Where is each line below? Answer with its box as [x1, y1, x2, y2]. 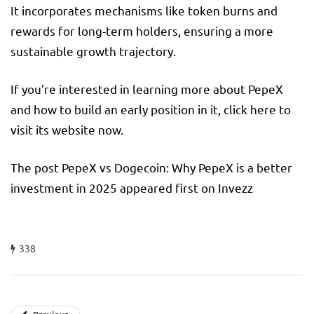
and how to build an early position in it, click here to [11, 101, 291, 116]
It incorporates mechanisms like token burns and [11, 2, 278, 18]
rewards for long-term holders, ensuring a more [11, 22, 273, 38]
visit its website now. [11, 121, 123, 137]
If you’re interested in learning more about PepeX [11, 81, 283, 96]
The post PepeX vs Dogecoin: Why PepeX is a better [11, 159, 292, 175]
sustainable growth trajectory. [11, 43, 176, 58]
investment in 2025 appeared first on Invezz [11, 179, 253, 195]
